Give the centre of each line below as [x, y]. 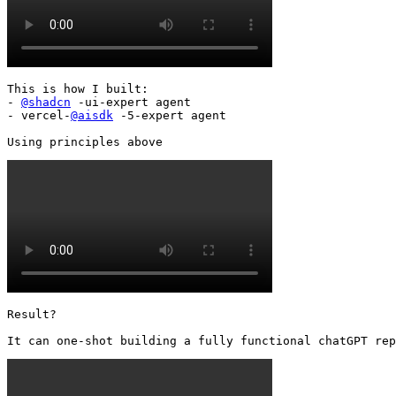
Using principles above [88, 141]
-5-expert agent [170, 115]
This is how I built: [78, 88]
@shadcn [46, 102]
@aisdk [92, 115]
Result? [32, 314]
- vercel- [39, 115]
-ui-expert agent [131, 102]
